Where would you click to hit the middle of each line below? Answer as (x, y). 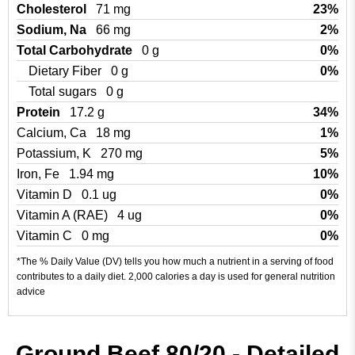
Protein (40, 112)
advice (31, 292)
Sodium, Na (53, 30)
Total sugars (64, 92)
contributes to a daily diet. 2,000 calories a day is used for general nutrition (176, 277)
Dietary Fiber (67, 71)
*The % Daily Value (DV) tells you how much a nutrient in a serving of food (175, 261)
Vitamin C (46, 236)
